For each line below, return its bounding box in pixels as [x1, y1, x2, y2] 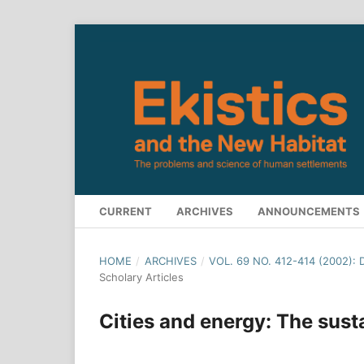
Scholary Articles [99, 270, 184, 284]
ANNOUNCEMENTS [258, 204, 360, 218]
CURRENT [99, 204, 152, 218]
